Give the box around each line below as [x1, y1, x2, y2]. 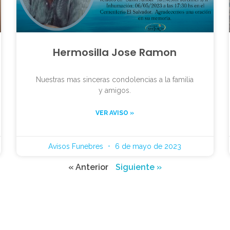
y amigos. [99, 86, 131, 94]
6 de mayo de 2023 [113, 142, 182, 150]
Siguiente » [116, 162, 162, 172]
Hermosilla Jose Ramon [53, 45, 177, 60]
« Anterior [68, 162, 108, 172]
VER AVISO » [95, 109, 135, 117]
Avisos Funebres [48, 142, 106, 150]
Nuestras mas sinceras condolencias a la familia [36, 75, 194, 84]
